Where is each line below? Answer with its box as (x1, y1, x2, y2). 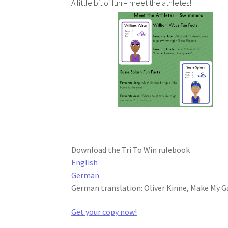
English (71, 157, 98, 167)
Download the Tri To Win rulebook (71, 144, 190, 155)
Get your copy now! (71, 207, 137, 217)
